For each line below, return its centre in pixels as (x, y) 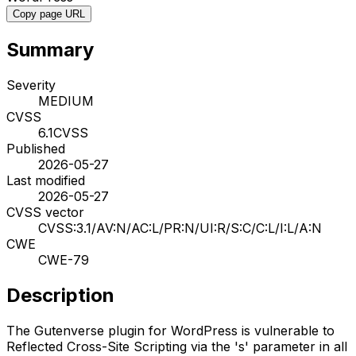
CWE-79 (64, 259)
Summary (50, 49)
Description (60, 295)
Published (36, 148)
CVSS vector (45, 212)
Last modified (46, 180)
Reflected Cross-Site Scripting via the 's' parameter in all (177, 346)
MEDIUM (66, 101)
